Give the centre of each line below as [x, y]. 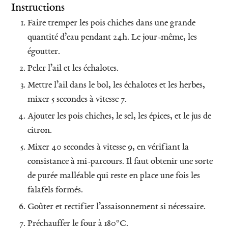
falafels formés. [55, 190]
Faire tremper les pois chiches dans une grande [111, 23]
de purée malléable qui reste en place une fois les [114, 176]
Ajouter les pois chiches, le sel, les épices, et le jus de [119, 116]
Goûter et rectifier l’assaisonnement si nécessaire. [117, 207]
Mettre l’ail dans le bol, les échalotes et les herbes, [116, 85]
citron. [40, 130]
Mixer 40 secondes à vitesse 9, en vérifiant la [108, 147]
